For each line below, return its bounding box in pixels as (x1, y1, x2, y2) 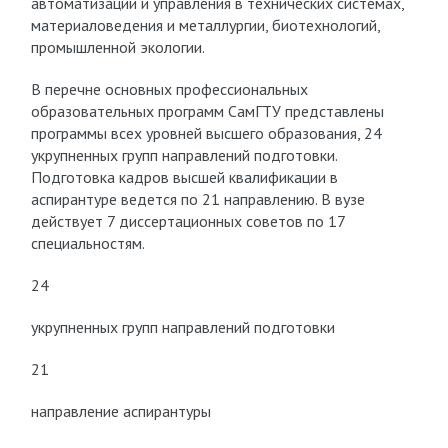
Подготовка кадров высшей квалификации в (30, 167, 338, 187)
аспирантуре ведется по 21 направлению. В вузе (30, 189, 365, 209)
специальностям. (30, 233, 145, 253)
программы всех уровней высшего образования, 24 (30, 123, 382, 143)
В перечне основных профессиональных (30, 79, 308, 99)
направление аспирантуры (30, 401, 211, 421)
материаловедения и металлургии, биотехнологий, (30, 15, 380, 35)
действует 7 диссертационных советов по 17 (30, 211, 345, 231)
